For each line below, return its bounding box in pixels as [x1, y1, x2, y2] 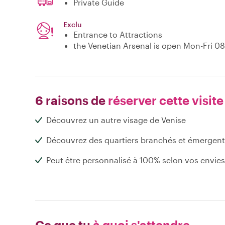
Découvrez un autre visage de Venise [46, 115, 186, 125]
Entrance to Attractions [73, 30, 162, 40]
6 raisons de [35, 93, 105, 108]
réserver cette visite [105, 93, 223, 108]
